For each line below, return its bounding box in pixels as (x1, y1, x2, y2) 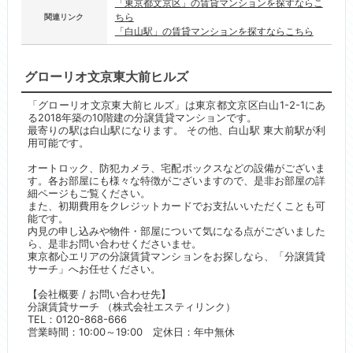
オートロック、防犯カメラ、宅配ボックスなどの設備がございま (27, 162, 326, 174)
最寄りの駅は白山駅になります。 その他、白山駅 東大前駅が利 (27, 124, 326, 136)
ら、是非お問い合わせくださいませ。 (27, 237, 202, 250)
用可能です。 (27, 136, 89, 149)
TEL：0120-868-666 (27, 313, 127, 325)
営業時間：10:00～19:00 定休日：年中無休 (27, 325, 235, 338)
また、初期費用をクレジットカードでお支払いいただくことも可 (27, 199, 326, 212)
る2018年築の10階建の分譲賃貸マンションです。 (27, 111, 257, 124)
